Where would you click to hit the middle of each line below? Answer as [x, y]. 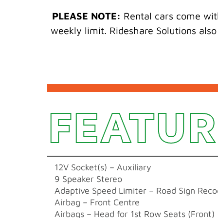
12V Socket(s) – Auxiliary [103, 167]
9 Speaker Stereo [88, 179]
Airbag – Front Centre [97, 202]
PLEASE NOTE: [86, 16]
